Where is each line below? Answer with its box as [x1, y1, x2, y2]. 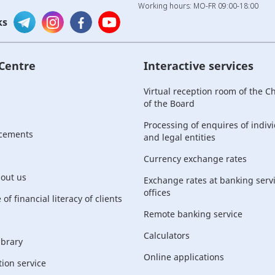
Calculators [144, 230, 190, 241]
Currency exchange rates [144, 153, 247, 165]
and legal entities [144, 131, 215, 143]
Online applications [144, 251, 224, 263]
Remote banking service [144, 208, 242, 220]
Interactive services [144, 58, 254, 73]
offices [144, 187, 171, 198]
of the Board [144, 98, 195, 109]
